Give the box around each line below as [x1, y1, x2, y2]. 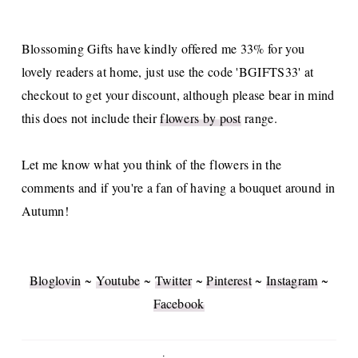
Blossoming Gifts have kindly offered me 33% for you [21, 39, 305, 57]
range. [241, 109, 277, 126]
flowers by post [160, 109, 241, 126]
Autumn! [21, 201, 74, 219]
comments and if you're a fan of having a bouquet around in [21, 178, 336, 196]
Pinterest [206, 271, 253, 288]
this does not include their [21, 109, 161, 126]
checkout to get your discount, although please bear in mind [21, 86, 335, 103]
